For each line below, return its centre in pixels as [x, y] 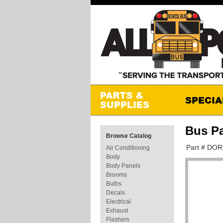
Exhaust [117, 211]
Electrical [118, 202]
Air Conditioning [128, 148]
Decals [115, 193]
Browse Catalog [129, 136]
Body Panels [123, 166]
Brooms [116, 175]
